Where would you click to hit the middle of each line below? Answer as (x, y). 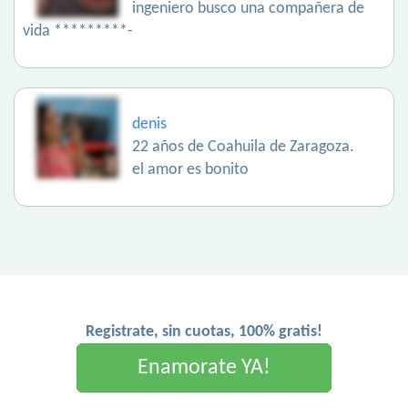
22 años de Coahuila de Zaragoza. (243, 148)
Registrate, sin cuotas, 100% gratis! (204, 332)
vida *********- (78, 32)
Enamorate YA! (204, 368)
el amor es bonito (190, 170)
